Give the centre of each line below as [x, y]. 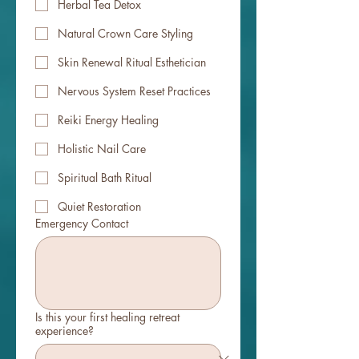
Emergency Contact [82, 224]
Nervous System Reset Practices [134, 91]
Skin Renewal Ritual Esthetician [132, 63]
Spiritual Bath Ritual [105, 178]
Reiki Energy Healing [108, 120]
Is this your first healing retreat [107, 317]
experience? [65, 331]
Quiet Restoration [99, 207]
